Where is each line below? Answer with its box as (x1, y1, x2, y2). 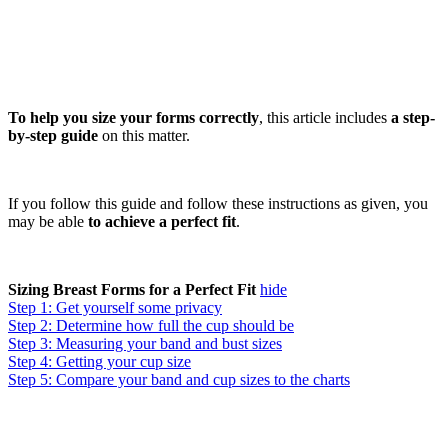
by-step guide (8, 126, 98, 144)
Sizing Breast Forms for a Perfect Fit (8, 280, 256, 298)
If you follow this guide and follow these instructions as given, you (8, 194, 428, 212)
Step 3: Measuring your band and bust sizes (8, 334, 282, 352)
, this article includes (259, 108, 391, 126)
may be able (8, 212, 88, 230)
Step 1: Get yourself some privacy (8, 298, 222, 316)
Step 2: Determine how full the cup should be (8, 316, 294, 334)
